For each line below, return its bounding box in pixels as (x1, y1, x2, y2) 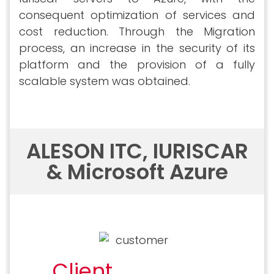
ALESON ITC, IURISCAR (26, 136, 248, 166)
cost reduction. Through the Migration (19, 23, 255, 39)
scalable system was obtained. (19, 73, 190, 89)
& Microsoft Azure (46, 157, 228, 187)
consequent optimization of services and (19, 7, 255, 23)
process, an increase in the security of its (19, 40, 255, 56)
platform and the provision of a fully (19, 56, 255, 72)
